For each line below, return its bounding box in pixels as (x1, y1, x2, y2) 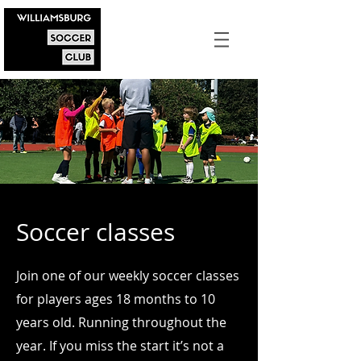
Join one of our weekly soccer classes (16, 267, 239, 284)
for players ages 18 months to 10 (16, 290, 215, 308)
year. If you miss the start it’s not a (16, 337, 224, 355)
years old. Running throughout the (16, 313, 226, 331)
